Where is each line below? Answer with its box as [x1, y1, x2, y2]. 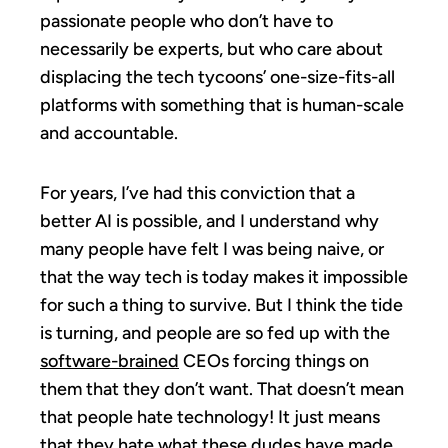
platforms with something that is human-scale [40, 93, 404, 116]
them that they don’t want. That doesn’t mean [40, 377, 404, 400]
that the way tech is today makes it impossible [40, 265, 408, 288]
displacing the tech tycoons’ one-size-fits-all [40, 65, 395, 88]
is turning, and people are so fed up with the [40, 321, 390, 344]
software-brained [40, 349, 179, 372]
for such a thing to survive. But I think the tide [40, 293, 403, 316]
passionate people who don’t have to [40, 9, 333, 32]
